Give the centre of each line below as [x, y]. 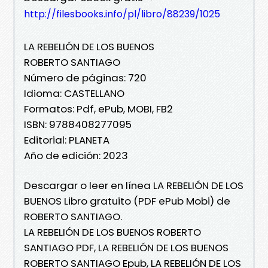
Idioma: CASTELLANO [74, 93]
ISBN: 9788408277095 [78, 124]
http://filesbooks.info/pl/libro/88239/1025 [122, 14]
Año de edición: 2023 [76, 155]
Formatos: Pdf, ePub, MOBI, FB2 [98, 109]
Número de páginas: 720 [85, 77]
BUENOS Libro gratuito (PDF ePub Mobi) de [127, 201]
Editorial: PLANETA [67, 140]
